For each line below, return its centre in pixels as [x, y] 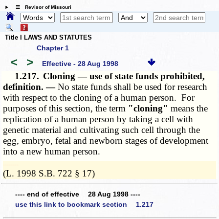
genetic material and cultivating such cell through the [102, 130]
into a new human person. [52, 152]
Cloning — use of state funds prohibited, [124, 76]
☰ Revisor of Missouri [41, 7]
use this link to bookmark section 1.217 [84, 205]
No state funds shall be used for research [133, 87]
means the [188, 109]
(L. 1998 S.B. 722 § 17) [49, 174]
